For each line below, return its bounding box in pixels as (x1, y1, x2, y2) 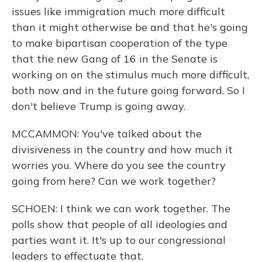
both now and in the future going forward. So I (12, 84, 245, 97)
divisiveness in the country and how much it (12, 143, 233, 156)
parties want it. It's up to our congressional (12, 233, 226, 247)
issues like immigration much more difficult (12, 5, 225, 18)
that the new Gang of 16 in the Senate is (12, 52, 218, 65)
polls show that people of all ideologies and (12, 218, 227, 231)
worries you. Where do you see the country (12, 158, 226, 172)
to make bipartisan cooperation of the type (12, 36, 227, 50)
